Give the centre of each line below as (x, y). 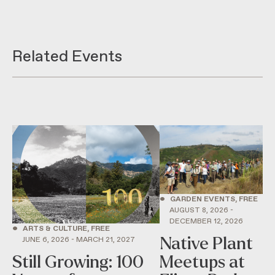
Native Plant (206, 244)
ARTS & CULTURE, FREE (66, 229)
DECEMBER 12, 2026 (206, 222)
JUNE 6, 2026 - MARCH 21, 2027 (79, 240)
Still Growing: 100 (78, 262)
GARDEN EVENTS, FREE (214, 200)
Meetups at (202, 262)
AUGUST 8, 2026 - (201, 211)
